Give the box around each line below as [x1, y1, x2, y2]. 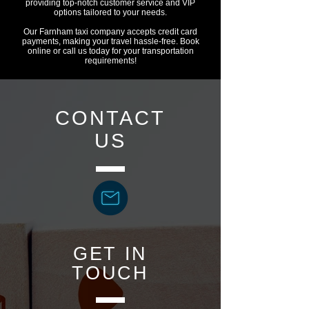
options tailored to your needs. [54, 8, 167, 17]
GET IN [72, 243, 148, 264]
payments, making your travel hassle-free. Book [21, 37, 199, 46]
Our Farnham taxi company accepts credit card [23, 27, 197, 37]
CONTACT [55, 107, 166, 129]
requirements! [84, 56, 137, 66]
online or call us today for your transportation [27, 46, 194, 56]
